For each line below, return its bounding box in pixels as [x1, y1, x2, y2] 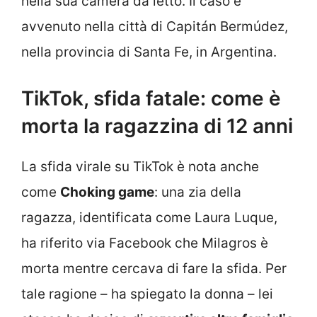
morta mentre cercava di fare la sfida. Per [21, 260, 287, 277]
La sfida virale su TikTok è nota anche [21, 158, 259, 175]
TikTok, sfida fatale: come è [21, 86, 281, 111]
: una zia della [154, 184, 241, 201]
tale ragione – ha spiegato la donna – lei [21, 286, 273, 303]
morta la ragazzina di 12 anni [21, 114, 293, 139]
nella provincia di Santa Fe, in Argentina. [21, 43, 277, 60]
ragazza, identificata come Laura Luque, [21, 209, 277, 226]
